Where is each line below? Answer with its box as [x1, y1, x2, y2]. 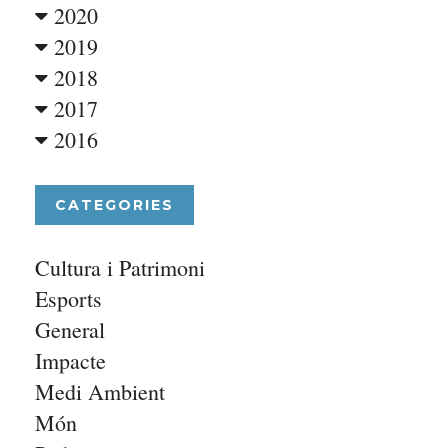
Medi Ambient [35, 377, 166, 406]
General [35, 315, 106, 344]
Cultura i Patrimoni [35, 253, 206, 282]
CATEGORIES [55, 196, 175, 214]
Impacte [35, 346, 107, 375]
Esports [35, 284, 103, 313]
